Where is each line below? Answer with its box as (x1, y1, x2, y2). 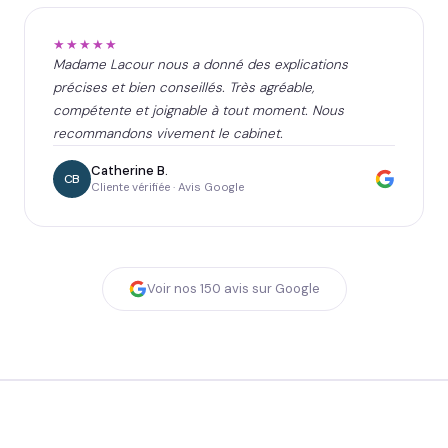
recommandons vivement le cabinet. (53, 124, 283, 142)
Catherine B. (91, 162, 168, 180)
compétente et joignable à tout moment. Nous (53, 101, 344, 119)
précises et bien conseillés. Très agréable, (53, 78, 314, 96)
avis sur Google (220, 280, 320, 298)
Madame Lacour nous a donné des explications (53, 55, 348, 73)
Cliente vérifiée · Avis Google (91, 180, 244, 196)
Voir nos (146, 280, 200, 298)
